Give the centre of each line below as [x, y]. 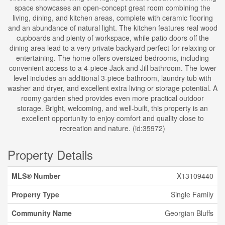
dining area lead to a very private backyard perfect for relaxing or [113, 48]
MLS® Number [36, 176]
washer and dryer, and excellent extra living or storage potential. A [113, 88]
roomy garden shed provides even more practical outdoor [113, 98]
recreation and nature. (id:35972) [113, 128]
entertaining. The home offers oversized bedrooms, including [113, 58]
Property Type [35, 194]
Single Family [192, 194]
